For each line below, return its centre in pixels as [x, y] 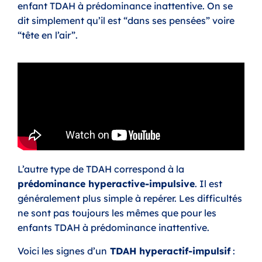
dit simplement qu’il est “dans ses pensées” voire [126, 20]
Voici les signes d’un [62, 251]
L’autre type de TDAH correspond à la [101, 169]
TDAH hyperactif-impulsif [169, 251]
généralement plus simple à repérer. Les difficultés [130, 199]
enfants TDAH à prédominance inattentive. [115, 228]
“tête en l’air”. [49, 35]
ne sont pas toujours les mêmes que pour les [117, 213]
